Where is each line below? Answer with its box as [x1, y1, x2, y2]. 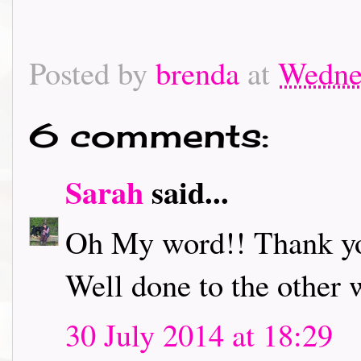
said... [143, 169, 229, 214]
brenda [156, 52, 239, 93]
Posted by [29, 52, 156, 93]
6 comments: [29, 115, 268, 156]
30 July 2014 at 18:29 [65, 313, 333, 355]
